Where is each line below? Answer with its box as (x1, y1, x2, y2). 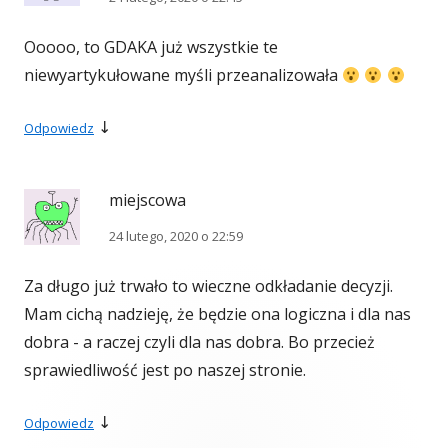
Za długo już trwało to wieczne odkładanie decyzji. (24, 275, 393, 298)
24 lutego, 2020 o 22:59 (109, 227, 243, 246)
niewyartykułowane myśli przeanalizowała (24, 64, 342, 87)
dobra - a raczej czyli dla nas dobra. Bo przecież (24, 331, 375, 354)
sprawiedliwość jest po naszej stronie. (24, 359, 306, 382)
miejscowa (109, 189, 186, 212)
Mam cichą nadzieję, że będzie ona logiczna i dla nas (24, 303, 411, 326)
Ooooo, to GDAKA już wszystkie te (24, 36, 278, 59)
